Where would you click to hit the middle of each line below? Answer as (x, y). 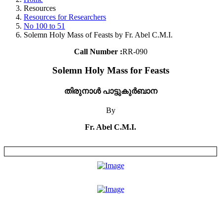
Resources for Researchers (65, 17)
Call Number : (98, 51)
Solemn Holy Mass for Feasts (110, 71)
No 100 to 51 (44, 26)
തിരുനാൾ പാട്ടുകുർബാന (110, 91)
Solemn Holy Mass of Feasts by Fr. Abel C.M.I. (98, 35)
